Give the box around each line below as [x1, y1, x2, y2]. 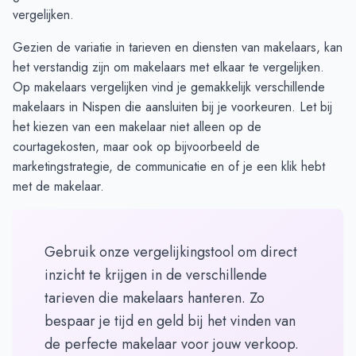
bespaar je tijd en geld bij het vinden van [44, 311, 296, 332]
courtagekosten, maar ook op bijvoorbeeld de [13, 137, 260, 157]
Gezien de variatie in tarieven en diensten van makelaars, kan [13, 38, 342, 57]
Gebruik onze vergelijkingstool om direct [44, 242, 297, 263]
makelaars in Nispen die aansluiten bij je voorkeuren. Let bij [13, 98, 332, 117]
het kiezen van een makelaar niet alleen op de [13, 118, 261, 137]
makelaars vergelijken [34, 78, 148, 97]
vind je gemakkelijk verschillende [148, 78, 325, 97]
